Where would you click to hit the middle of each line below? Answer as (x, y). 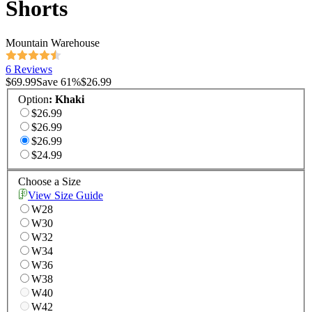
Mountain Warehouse (53, 42)
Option (33, 100)
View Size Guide (65, 196)
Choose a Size (49, 182)
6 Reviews (29, 69)
